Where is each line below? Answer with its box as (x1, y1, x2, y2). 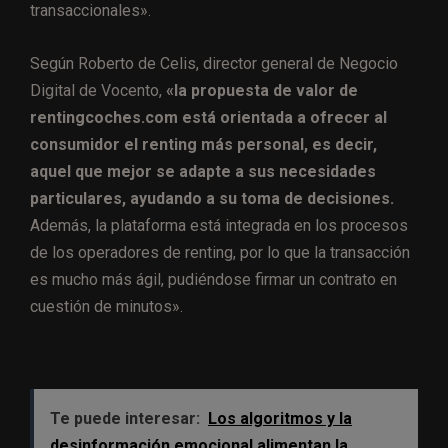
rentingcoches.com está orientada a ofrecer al (30, 108, 387, 128)
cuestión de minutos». (30, 297, 183, 317)
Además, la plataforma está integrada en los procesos (30, 216, 408, 236)
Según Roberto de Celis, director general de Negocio (30, 54, 398, 74)
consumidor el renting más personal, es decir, (30, 135, 377, 155)
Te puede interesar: (50, 409, 200, 429)
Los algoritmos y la (208, 409, 352, 429)
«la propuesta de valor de (166, 81, 358, 101)
